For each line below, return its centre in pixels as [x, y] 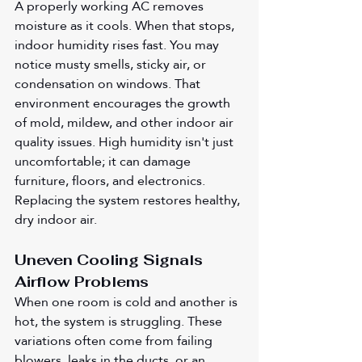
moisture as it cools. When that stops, [126, 26]
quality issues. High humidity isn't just [126, 142]
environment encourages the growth [124, 103]
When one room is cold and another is [128, 302]
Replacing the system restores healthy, [129, 200]
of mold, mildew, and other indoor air [126, 123]
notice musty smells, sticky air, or [112, 65]
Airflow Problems [82, 282]
